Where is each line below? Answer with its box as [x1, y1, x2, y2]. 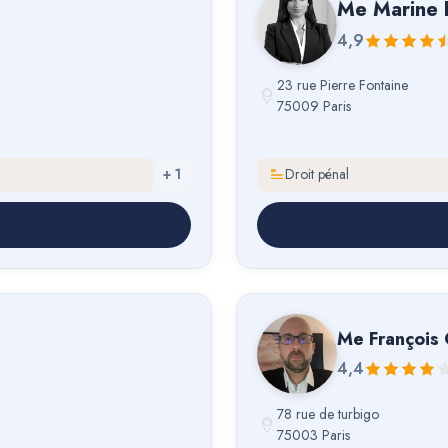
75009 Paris [277, 96, 351, 116]
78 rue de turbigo [277, 404, 379, 425]
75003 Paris [277, 425, 350, 446]
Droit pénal [285, 164, 349, 185]
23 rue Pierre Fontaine [277, 75, 408, 95]
